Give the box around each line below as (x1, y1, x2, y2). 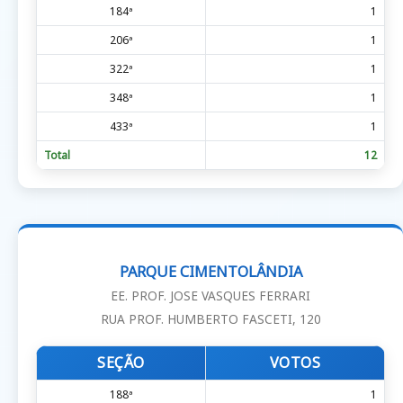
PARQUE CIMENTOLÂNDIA (119, 262, 302, 282)
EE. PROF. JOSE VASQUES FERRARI (111, 287, 310, 305)
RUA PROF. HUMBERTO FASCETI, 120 (100, 310, 321, 328)
